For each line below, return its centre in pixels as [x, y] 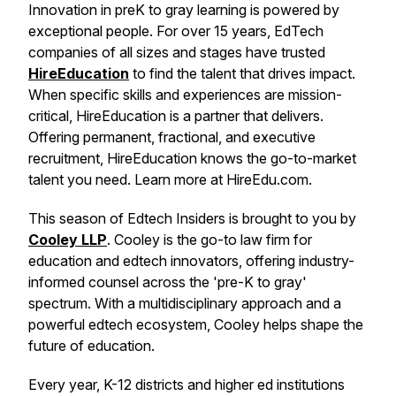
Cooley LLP [68, 240]
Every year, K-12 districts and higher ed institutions [187, 385]
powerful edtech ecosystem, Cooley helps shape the [196, 324]
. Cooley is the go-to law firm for [209, 240]
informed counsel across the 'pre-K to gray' [168, 282]
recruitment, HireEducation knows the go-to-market [192, 158]
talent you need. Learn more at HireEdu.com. [170, 179]
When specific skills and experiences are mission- [185, 95]
